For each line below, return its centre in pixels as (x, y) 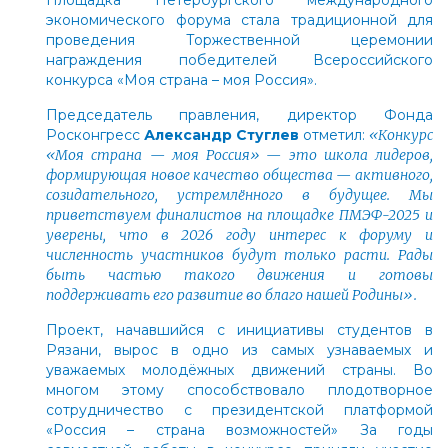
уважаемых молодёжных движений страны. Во (239, 369)
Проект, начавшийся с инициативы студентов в (239, 329)
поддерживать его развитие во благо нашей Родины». (231, 294)
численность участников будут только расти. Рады (239, 254)
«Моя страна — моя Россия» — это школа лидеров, (239, 154)
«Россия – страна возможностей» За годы (239, 429)
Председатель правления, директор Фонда (239, 114)
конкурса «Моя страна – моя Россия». (181, 79)
